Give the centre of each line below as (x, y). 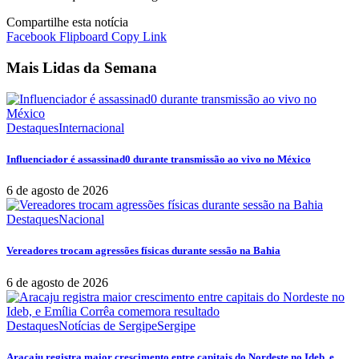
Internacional (91, 127)
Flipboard (84, 37)
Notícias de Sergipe (108, 325)
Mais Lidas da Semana (82, 68)
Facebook (31, 37)
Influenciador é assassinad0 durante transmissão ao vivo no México (159, 159)
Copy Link (139, 37)
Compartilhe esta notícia (67, 22)
